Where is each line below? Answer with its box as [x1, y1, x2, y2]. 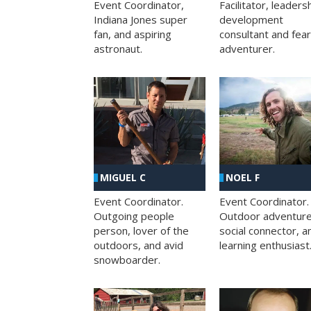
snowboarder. [94, 252, 160, 267]
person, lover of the [94, 223, 189, 237]
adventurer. [219, 41, 275, 56]
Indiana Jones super [94, 12, 187, 26]
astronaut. [94, 41, 142, 56]
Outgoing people [94, 208, 174, 223]
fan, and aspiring [94, 26, 171, 41]
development [219, 12, 283, 26]
